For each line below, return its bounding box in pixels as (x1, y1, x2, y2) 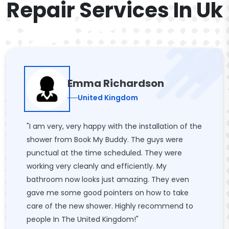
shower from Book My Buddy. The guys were (27, 134, 183, 145)
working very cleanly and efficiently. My (27, 161, 167, 171)
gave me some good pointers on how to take (27, 188, 189, 198)
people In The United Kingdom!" (27, 214, 139, 224)
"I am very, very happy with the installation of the (27, 121, 202, 131)
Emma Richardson (67, 76, 164, 90)
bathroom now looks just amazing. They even (27, 174, 189, 185)
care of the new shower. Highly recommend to (27, 201, 193, 211)
